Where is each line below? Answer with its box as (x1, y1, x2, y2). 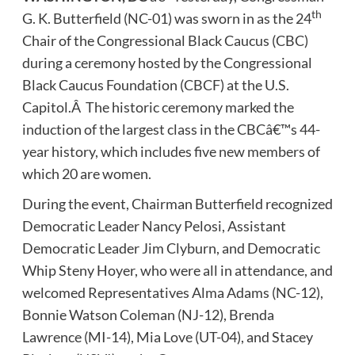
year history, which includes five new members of (21, 142, 320, 160)
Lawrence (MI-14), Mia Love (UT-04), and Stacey (21, 327, 313, 345)
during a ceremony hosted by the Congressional (21, 53, 312, 71)
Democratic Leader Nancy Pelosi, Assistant (21, 216, 286, 235)
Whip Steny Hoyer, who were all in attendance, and (21, 261, 333, 279)
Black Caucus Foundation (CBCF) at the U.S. (21, 75, 289, 94)
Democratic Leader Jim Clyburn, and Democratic (21, 239, 320, 257)
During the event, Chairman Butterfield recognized (21, 194, 333, 212)
